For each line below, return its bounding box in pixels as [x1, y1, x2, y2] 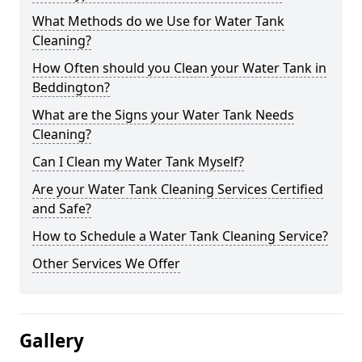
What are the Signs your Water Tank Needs [32, 106, 294, 124]
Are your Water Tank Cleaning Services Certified [32, 180, 323, 198]
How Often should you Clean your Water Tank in [32, 59, 326, 77]
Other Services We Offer [32, 255, 180, 272]
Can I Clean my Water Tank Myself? [32, 153, 244, 170]
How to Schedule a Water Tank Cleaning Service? [32, 227, 328, 245]
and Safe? [32, 200, 91, 217]
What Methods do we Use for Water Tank [32, 12, 284, 30]
